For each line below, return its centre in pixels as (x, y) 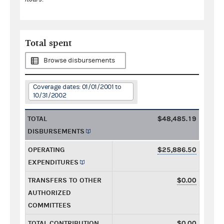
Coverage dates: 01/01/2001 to (77, 87)
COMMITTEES (49, 205)
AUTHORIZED (49, 192)
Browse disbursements (79, 60)
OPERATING (46, 149)
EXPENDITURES (53, 162)
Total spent (48, 43)
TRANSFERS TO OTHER (65, 180)
